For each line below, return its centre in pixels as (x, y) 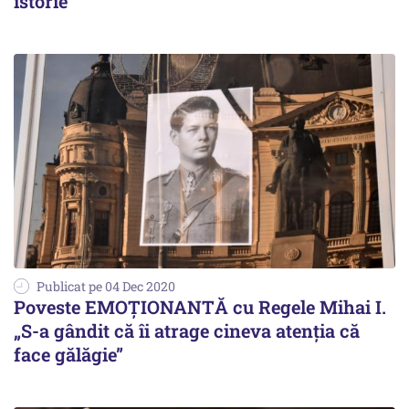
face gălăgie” (68, 355)
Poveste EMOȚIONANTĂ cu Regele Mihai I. (200, 307)
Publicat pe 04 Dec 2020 (106, 287)
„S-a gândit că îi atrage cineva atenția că (187, 331)
